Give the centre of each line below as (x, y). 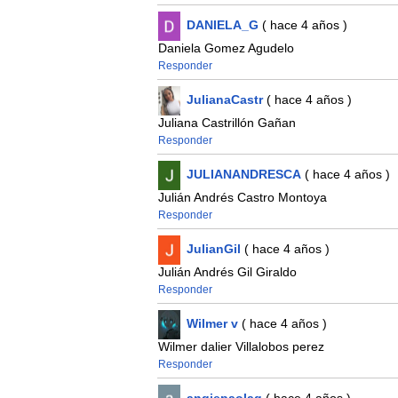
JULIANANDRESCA (243, 175)
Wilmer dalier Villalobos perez (241, 347)
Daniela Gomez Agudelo (226, 48)
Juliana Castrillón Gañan (227, 123)
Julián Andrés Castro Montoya (242, 198)
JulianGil (213, 249)
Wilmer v (212, 324)
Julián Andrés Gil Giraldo (227, 272)
